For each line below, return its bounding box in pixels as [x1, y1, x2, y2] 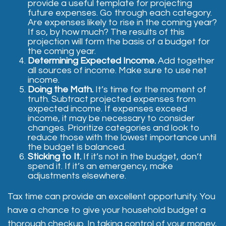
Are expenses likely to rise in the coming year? [28, 18, 217, 27]
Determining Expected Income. [28, 56, 156, 66]
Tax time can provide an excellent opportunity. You [8, 192, 215, 201]
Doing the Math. [28, 85, 93, 94]
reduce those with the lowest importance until [28, 133, 216, 142]
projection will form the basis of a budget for [28, 37, 210, 46]
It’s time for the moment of [93, 85, 206, 94]
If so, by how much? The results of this [28, 27, 185, 37]
